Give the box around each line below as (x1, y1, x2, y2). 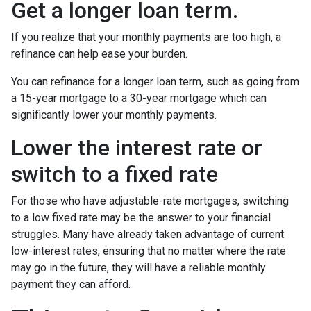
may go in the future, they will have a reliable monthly (11, 260, 266, 274)
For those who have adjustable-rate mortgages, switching (11, 194, 289, 208)
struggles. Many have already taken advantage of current (11, 227, 284, 241)
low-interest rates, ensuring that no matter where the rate (11, 244, 286, 258)
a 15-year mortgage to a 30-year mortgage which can (11, 91, 267, 105)
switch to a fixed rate (11, 160, 218, 187)
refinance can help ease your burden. (11, 47, 187, 60)
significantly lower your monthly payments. (11, 108, 217, 121)
